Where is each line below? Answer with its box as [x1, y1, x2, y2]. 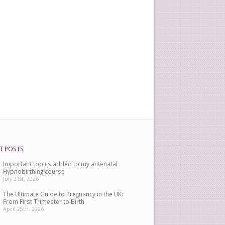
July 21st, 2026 [3, 175, 39, 183]
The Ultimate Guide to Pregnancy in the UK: [3, 190, 123, 198]
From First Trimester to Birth [3, 197, 84, 206]
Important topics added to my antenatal [3, 160, 118, 168]
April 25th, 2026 [3, 205, 44, 213]
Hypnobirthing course [3, 167, 65, 176]
